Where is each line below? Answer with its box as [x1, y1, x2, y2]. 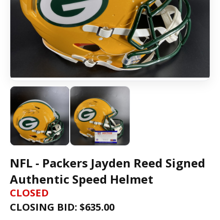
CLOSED [10, 186, 49, 200]
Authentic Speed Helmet [10, 171, 153, 188]
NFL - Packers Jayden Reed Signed [10, 155, 205, 171]
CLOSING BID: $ [10, 200, 85, 214]
